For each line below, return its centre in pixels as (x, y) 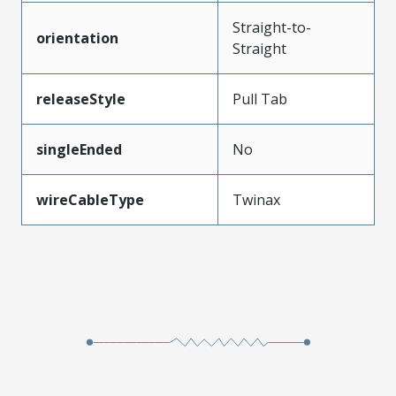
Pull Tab (260, 99)
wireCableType (90, 199)
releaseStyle (81, 99)
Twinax (256, 199)
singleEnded (79, 149)
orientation (77, 38)
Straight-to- (272, 27)
